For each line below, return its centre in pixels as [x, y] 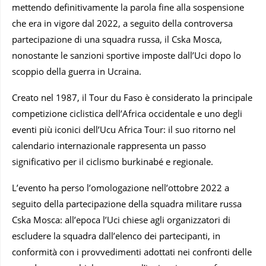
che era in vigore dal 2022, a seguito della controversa [122, 23]
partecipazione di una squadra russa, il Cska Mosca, [117, 39]
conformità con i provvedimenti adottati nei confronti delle [132, 251]
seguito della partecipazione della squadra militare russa [127, 203]
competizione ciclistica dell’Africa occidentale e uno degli [127, 113]
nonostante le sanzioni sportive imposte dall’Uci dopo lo [126, 55]
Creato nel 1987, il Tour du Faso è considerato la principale [132, 97]
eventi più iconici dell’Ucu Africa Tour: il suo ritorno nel [124, 129]
